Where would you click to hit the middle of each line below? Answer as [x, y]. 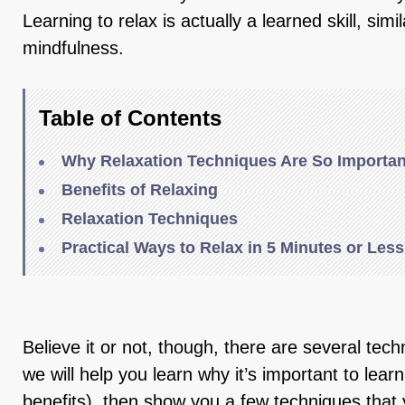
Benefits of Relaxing [140, 190]
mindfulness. [76, 48]
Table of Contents [130, 118]
